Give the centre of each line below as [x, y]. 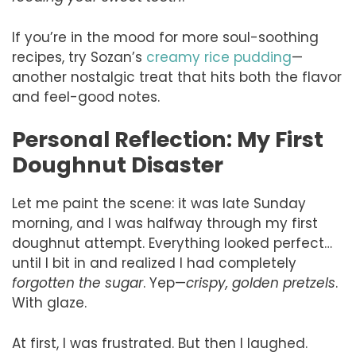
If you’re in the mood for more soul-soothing [165, 37]
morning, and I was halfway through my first [165, 224]
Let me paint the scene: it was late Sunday [159, 204]
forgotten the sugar [77, 283]
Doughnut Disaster [118, 165]
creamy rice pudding [219, 57]
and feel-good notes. [86, 97]
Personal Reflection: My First [168, 140]
